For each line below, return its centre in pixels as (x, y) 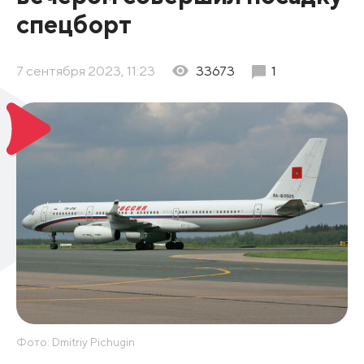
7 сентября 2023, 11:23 (85, 71)
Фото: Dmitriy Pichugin (75, 342)
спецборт (74, 24)
